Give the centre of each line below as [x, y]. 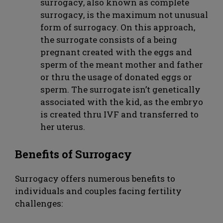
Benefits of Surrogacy [73, 154]
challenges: [39, 203]
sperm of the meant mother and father [122, 65]
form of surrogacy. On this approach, [118, 27]
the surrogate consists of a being [109, 40]
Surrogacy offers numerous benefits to [95, 178]
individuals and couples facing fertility [98, 191]
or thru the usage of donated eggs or [116, 77]
